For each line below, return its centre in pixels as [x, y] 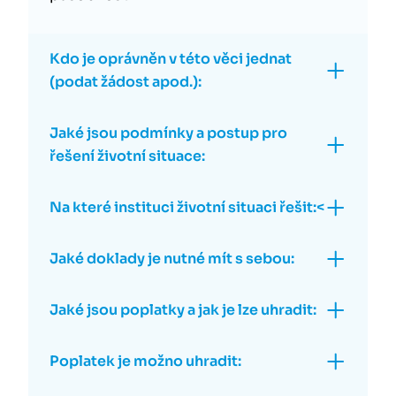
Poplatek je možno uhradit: [145, 361]
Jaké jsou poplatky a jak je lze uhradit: [183, 310]
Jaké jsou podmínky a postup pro [168, 133]
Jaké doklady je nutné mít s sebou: [172, 259]
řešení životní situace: [127, 156]
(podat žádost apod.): [126, 82]
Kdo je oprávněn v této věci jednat [171, 59]
